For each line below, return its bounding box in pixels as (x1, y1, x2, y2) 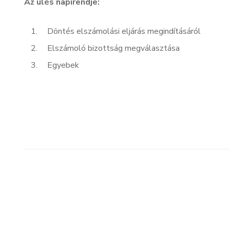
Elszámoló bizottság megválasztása (47, 43, 180, 54)
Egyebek (47, 60, 79, 71)
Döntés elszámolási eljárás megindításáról (47, 26, 201, 37)
